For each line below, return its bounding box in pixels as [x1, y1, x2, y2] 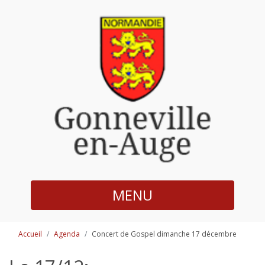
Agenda [54, 228, 80, 239]
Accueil [18, 228, 42, 239]
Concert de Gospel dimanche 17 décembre [92, 228, 237, 239]
